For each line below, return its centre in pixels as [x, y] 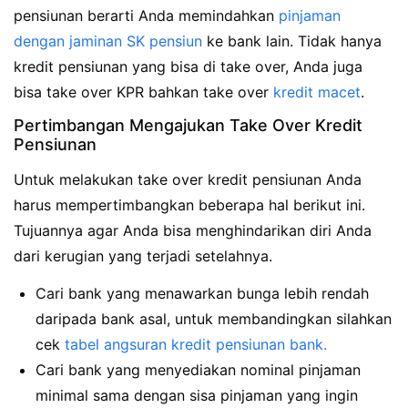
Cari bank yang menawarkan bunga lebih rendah [202, 294]
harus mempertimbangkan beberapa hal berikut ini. [189, 205]
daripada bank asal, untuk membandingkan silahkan [214, 319]
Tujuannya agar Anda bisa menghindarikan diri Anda [193, 231]
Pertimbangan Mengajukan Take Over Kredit [188, 126]
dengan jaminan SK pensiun [108, 41]
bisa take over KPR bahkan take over [143, 92]
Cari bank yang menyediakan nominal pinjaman [198, 370]
